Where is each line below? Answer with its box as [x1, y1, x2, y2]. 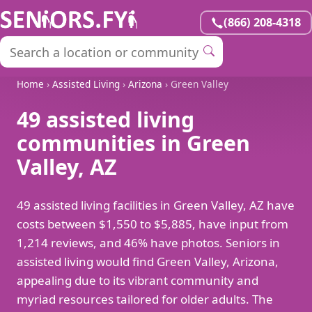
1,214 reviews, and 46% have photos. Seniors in [17, 235, 280, 251]
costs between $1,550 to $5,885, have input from [17, 216, 288, 233]
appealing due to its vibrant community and [17, 272, 258, 289]
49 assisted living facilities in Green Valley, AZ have [17, 197, 295, 214]
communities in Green [17, 129, 250, 158]
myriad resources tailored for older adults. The [17, 291, 273, 308]
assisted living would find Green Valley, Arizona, [17, 253, 279, 270]
